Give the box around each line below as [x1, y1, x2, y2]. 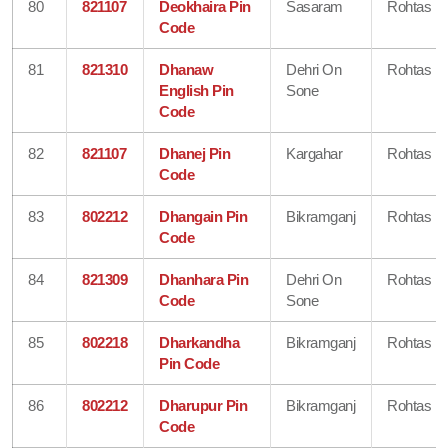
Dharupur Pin [159, 396, 248, 414]
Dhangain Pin [159, 207, 248, 225]
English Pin [159, 81, 234, 99]
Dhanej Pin [159, 144, 231, 162]
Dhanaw [159, 60, 214, 78]
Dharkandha [159, 333, 240, 351]
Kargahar [286, 144, 343, 162]
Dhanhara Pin [159, 270, 249, 288]
